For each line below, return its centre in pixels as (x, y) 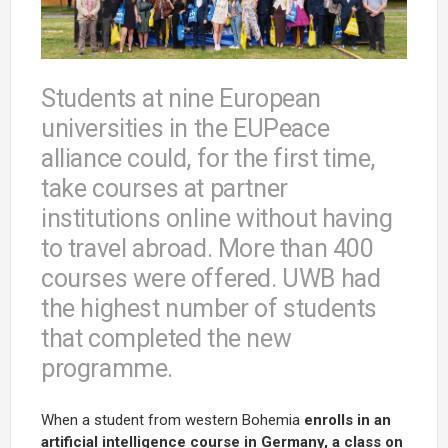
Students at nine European (181, 98)
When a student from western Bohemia (172, 419)
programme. (107, 368)
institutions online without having (217, 218)
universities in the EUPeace (185, 128)
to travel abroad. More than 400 (207, 248)
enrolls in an (347, 419)
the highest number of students (209, 308)
